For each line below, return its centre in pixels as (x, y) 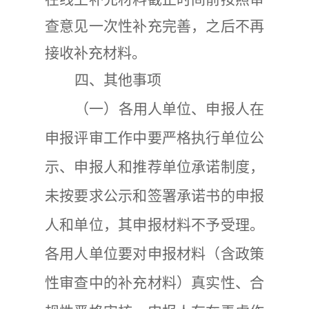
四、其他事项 (118, 80)
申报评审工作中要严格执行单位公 (154, 138)
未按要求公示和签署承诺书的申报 (154, 196)
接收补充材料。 (96, 53)
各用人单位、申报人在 (191, 109)
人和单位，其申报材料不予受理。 (154, 225)
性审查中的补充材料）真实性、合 (154, 283)
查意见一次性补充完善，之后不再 (154, 27)
